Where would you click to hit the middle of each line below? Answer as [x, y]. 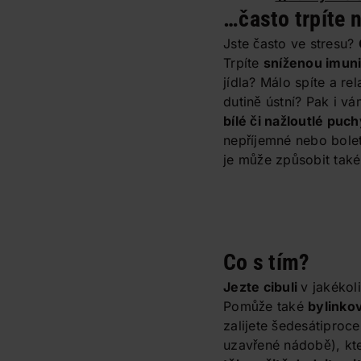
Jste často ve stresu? [291, 43]
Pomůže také [266, 306]
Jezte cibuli [262, 286]
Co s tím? [267, 262]
